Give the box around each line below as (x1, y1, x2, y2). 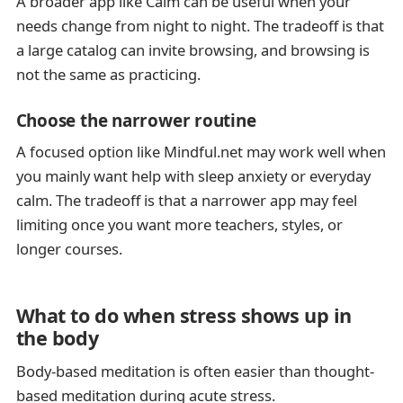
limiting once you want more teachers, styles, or (15, 214, 343, 236)
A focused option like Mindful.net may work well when (15, 141, 386, 163)
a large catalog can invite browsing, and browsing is (15, 40, 370, 61)
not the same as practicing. (15, 64, 201, 85)
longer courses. (15, 238, 122, 260)
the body (15, 324, 99, 351)
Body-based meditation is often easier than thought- (15, 361, 374, 382)
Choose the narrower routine (15, 108, 256, 132)
